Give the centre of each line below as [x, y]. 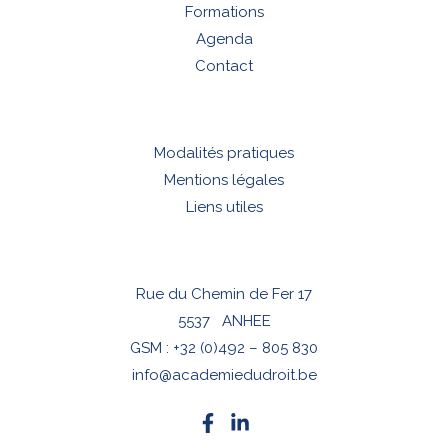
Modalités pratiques [224, 152]
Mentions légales [224, 179]
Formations [224, 11]
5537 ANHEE [224, 320]
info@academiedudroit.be [224, 374]
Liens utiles [224, 206]
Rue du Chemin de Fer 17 [224, 293]
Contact [224, 65]
